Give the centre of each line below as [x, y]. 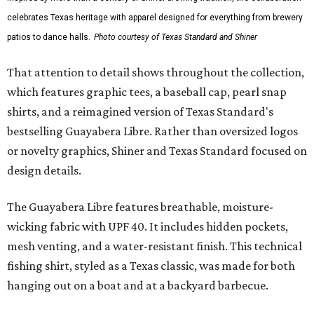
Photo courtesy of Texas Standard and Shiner [176, 37]
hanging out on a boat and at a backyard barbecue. [138, 285]
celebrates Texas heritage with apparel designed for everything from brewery [155, 17]
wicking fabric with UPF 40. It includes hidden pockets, [148, 226]
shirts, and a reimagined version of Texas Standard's [140, 111]
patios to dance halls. [49, 37]
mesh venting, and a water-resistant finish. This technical [155, 246]
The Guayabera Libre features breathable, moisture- [140, 206]
